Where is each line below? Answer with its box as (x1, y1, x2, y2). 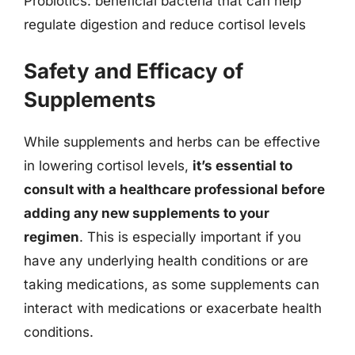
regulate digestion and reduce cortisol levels (24, 17, 306, 32)
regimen (24, 228, 79, 245)
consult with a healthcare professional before (24, 181, 325, 197)
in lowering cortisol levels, (24, 157, 193, 174)
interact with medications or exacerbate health (24, 300, 322, 316)
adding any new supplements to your (24, 204, 269, 221)
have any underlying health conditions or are (24, 252, 308, 269)
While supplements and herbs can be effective (24, 133, 320, 150)
